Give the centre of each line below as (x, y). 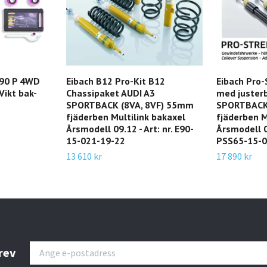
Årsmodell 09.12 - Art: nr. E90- (130, 128)
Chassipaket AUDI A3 (111, 93)
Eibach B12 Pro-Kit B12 (116, 81)
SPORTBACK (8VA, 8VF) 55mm (130, 105)
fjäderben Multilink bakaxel (126, 117)
